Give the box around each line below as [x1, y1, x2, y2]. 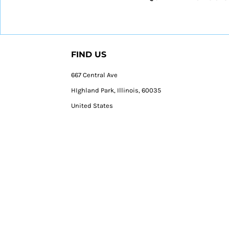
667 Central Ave [71, 71, 118, 79]
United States [71, 102, 113, 109]
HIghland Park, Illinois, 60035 [71, 86, 162, 94]
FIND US [71, 50, 107, 59]
